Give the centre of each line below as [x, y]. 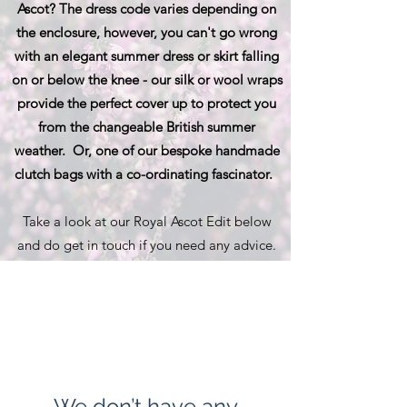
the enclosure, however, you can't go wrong [147, 32]
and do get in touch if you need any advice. [147, 244]
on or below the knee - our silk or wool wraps [147, 79]
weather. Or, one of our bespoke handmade [147, 150]
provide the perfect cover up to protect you [147, 103]
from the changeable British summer [147, 126]
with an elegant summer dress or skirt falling [147, 55]
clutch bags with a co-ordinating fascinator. [147, 174]
